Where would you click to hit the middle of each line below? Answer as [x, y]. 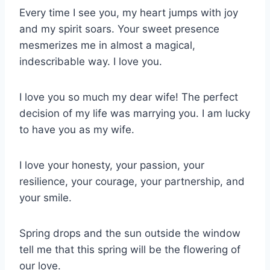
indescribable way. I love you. [91, 62]
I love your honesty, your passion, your [112, 165]
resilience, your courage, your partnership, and [132, 182]
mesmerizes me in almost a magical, [107, 46]
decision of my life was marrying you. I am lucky [135, 114]
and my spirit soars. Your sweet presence [119, 29]
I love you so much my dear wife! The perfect [129, 97]
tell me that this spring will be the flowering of [130, 250]
